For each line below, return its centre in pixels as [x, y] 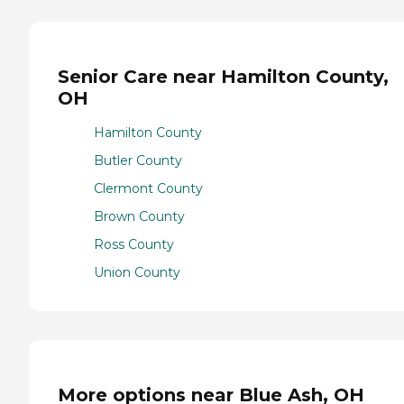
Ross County [134, 245]
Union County [137, 273]
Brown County [139, 217]
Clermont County [148, 189]
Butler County [138, 161]
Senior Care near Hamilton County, [223, 76]
